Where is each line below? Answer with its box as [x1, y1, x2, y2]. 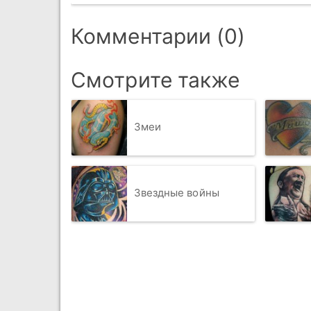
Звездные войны [133, 186, 219, 200]
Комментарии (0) [71, 23, 246, 49]
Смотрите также [71, 67, 240, 92]
